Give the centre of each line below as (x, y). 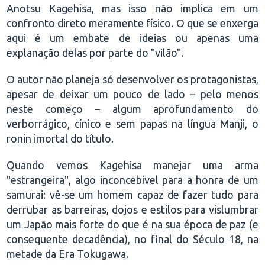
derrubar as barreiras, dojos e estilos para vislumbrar (132, 209)
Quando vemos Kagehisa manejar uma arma (132, 165)
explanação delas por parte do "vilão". (95, 53)
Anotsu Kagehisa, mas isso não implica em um (132, 8)
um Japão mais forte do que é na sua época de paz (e (132, 224)
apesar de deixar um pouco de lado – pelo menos (132, 94)
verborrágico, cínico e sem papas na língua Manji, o (132, 124)
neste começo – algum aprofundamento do (132, 109)
